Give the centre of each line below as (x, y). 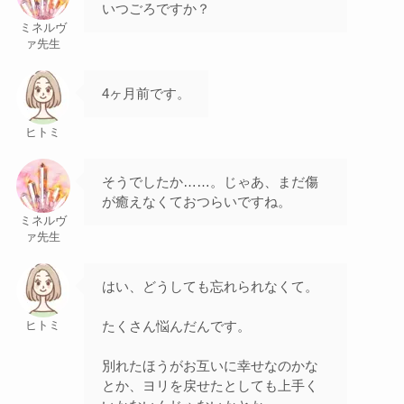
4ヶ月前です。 (146, 94)
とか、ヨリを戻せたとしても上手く (210, 386)
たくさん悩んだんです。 (176, 326)
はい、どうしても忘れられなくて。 (210, 287)
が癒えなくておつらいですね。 (196, 202)
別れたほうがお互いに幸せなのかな (210, 366)
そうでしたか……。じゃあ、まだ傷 (210, 182)
